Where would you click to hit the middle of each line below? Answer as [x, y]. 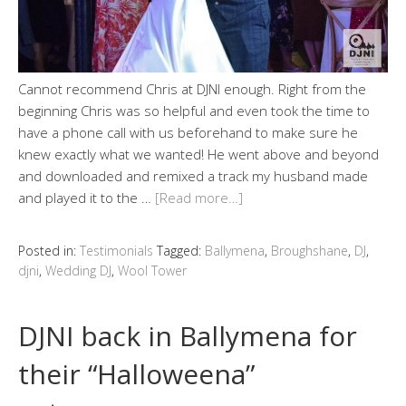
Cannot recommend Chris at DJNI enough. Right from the [192, 88]
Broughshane [309, 250]
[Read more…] [199, 197]
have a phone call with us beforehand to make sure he [188, 132]
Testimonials [116, 250]
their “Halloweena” [136, 373]
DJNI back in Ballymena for [188, 335]
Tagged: [181, 250]
